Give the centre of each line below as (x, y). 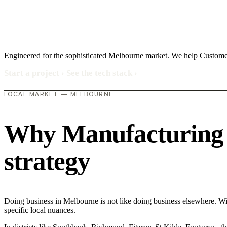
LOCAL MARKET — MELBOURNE (59, 94)
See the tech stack (100, 73)
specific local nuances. (40, 210)
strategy (47, 161)
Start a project (33, 73)
